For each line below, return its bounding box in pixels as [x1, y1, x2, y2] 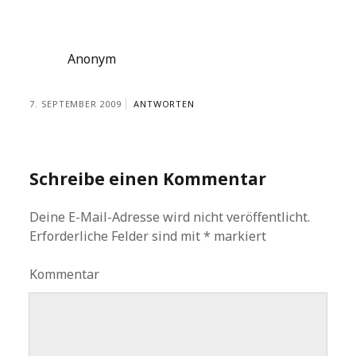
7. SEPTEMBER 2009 [29, 98, 122, 110]
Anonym [68, 50, 117, 68]
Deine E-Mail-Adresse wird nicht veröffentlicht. [29, 208, 311, 226]
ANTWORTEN [133, 98, 195, 110]
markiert [211, 227, 267, 245]
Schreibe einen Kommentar [29, 168, 267, 190]
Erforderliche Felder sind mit [29, 227, 204, 245]
